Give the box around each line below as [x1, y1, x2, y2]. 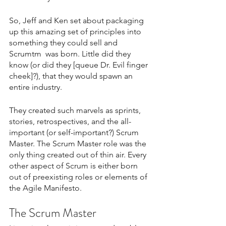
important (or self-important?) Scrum [9, 127, 141, 137]
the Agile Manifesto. [9, 183, 82, 193]
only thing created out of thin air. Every [9, 149, 148, 159]
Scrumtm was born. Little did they [9, 48, 133, 59]
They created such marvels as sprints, [9, 105, 143, 115]
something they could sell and [9, 37, 120, 47]
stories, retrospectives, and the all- [9, 116, 131, 126]
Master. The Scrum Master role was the [9, 138, 148, 148]
